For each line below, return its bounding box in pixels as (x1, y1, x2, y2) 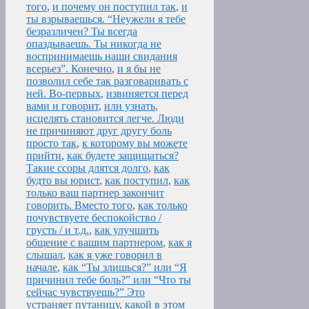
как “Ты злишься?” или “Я (63, 261, 187, 274)
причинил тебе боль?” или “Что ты (26, 274, 191, 286)
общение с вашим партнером (26, 237, 163, 249)
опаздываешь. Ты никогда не (26, 38, 161, 50)
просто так (26, 137, 77, 150)
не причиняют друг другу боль (26, 125, 172, 137)
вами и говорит (26, 100, 99, 112)
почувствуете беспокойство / (26, 212, 161, 224)
